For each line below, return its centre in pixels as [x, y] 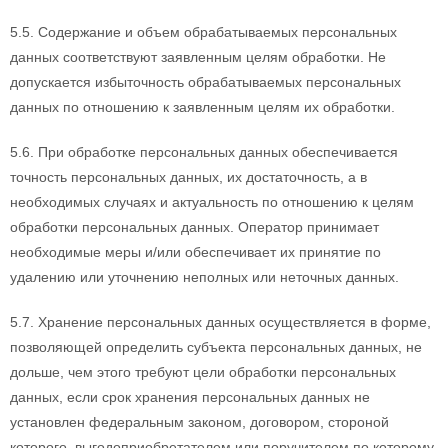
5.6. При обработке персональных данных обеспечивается [204, 152]
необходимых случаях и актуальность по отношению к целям [212, 202]
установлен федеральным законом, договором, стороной [199, 422]
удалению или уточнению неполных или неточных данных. [204, 277]
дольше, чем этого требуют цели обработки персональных [203, 372]
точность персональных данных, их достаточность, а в [188, 177]
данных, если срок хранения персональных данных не [190, 397]
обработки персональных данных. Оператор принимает [194, 227]
